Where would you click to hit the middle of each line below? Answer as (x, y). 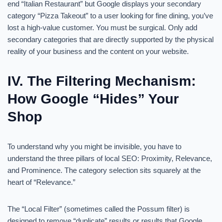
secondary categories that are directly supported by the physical (111, 39)
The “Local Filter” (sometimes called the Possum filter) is (99, 209)
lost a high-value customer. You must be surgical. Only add (102, 28)
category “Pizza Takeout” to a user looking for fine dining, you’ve (110, 16)
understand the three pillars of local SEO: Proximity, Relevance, (110, 158)
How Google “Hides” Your (93, 99)
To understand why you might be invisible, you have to (94, 146)
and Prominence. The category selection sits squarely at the (104, 170)
